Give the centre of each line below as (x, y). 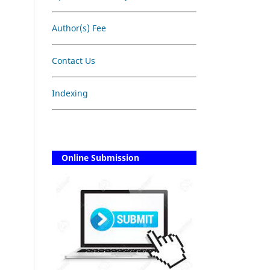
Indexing (70, 93)
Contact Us (74, 60)
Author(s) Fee (79, 28)
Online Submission (96, 157)
